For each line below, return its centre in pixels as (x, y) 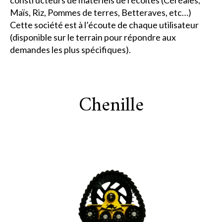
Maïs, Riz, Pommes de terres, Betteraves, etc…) (101, 12)
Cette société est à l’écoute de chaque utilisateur (104, 25)
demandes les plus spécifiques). (70, 50)
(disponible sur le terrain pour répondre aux (93, 37)
